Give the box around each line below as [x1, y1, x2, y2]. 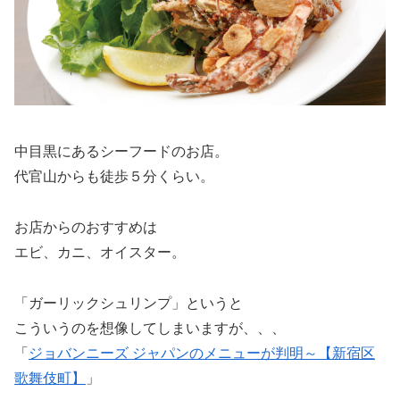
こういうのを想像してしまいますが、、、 [14, 320, 286, 336]
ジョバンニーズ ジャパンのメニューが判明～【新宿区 [29, 345, 375, 361]
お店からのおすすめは [14, 219, 157, 235]
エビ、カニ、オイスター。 [14, 244, 186, 260]
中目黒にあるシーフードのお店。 [14, 144, 229, 160]
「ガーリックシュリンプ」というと [14, 295, 243, 311]
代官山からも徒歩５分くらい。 [14, 169, 214, 185]
